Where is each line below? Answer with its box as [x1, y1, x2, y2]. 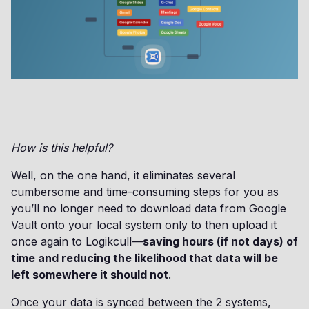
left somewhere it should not [11, 268, 168, 282]
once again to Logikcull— [11, 235, 143, 249]
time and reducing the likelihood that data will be [11, 251, 278, 266]
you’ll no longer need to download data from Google [11, 201, 286, 216]
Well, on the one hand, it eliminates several [11, 168, 235, 183]
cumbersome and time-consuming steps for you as [11, 185, 279, 199]
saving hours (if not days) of [143, 235, 298, 249]
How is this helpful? [11, 141, 112, 155]
